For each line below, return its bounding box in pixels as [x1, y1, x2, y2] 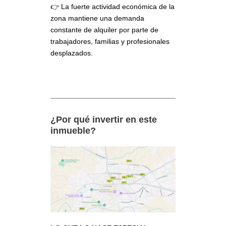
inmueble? [50, 125, 96, 136]
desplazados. [50, 48, 93, 57]
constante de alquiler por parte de [50, 25, 158, 34]
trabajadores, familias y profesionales [50, 37, 169, 45]
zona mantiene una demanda [50, 14, 144, 22]
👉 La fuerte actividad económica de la [50, 2, 175, 11]
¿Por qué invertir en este [50, 114, 157, 125]
